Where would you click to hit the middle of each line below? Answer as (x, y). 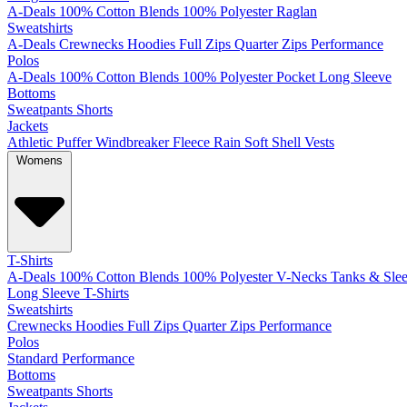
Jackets (28, 126)
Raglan (297, 12)
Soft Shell (273, 143)
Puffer (74, 143)
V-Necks (302, 277)
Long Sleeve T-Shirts (68, 293)
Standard (33, 359)
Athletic (30, 143)
